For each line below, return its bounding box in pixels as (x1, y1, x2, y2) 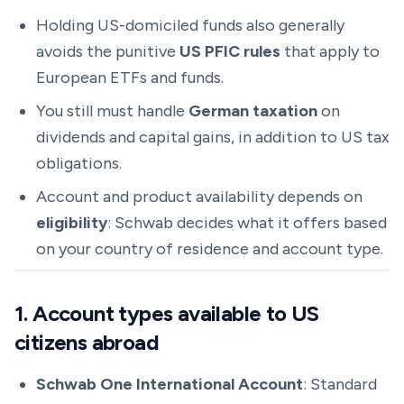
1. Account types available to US (14, 300, 319, 326)
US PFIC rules (179, 41, 280, 61)
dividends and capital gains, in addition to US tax (36, 127, 390, 147)
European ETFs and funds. (36, 68, 224, 87)
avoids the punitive (36, 41, 179, 61)
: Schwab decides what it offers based (107, 213, 387, 233)
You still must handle (36, 101, 188, 121)
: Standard (303, 374, 377, 394)
